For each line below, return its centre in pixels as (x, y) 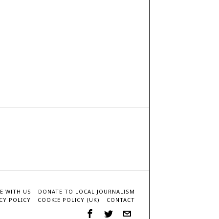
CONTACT (121, 199)
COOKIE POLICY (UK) (69, 199)
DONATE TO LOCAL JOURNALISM (87, 191)
